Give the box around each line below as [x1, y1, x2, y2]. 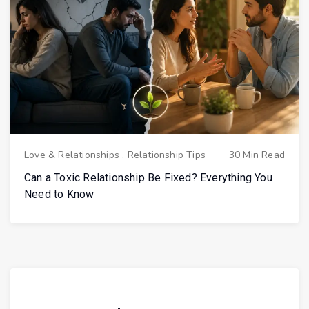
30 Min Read [228, 148, 285, 161]
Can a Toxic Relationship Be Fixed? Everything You [24, 170, 272, 184]
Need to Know [24, 187, 94, 201]
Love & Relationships [24, 148, 119, 161]
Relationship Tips [127, 148, 206, 161]
